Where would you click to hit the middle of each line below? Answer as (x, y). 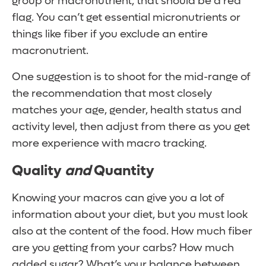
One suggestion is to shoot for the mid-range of (131, 77)
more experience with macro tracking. (109, 144)
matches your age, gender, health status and (127, 110)
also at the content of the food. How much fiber (132, 232)
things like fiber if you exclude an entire (110, 34)
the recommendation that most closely (112, 94)
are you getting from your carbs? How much (123, 248)
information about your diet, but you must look (130, 215)
